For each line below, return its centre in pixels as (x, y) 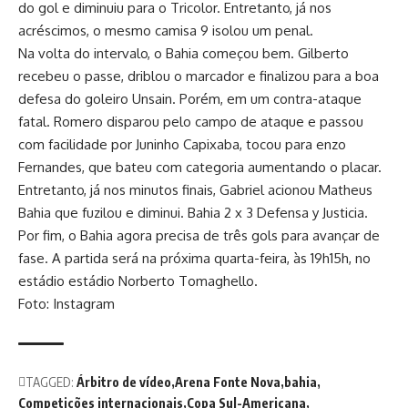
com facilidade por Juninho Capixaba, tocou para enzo (182, 144)
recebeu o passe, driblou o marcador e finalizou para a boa (199, 76)
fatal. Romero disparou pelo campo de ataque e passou (191, 122)
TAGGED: (50, 382)
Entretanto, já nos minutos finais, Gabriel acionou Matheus (195, 190)
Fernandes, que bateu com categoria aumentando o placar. (200, 167)
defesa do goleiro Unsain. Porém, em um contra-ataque (190, 99)
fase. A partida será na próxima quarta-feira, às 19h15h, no (194, 258)
